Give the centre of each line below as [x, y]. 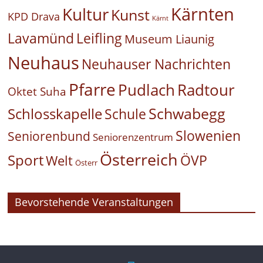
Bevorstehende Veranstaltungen [94, 202]
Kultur [86, 14]
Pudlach [147, 90]
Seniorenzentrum [133, 137]
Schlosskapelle [55, 114]
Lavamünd [41, 38]
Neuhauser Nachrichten [156, 64]
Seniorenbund [49, 136]
